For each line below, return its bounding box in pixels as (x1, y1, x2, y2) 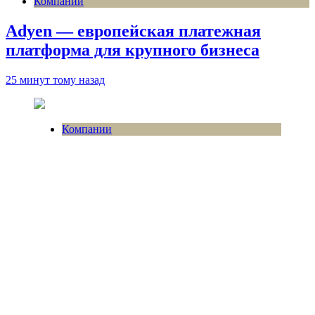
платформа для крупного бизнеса (6, 40, 259, 59)
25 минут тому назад (6, 73, 105, 86)
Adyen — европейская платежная (6, 21, 261, 40)
